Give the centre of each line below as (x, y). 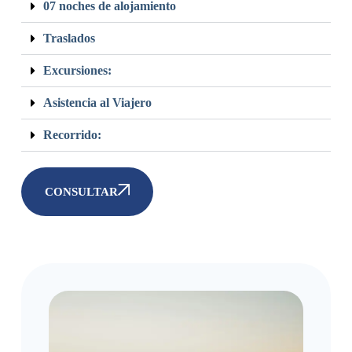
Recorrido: (72, 134)
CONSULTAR (81, 191)
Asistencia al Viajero (97, 102)
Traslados (69, 38)
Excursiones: (77, 70)
